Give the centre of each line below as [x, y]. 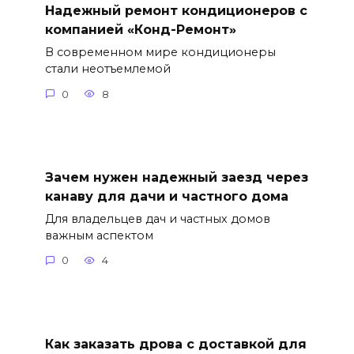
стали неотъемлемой [107, 69]
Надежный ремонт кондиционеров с [176, 10]
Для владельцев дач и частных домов [157, 218]
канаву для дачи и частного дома [166, 196]
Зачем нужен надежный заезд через [176, 177]
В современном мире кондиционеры [160, 53]
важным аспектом [99, 235]
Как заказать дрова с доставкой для [175, 344]
